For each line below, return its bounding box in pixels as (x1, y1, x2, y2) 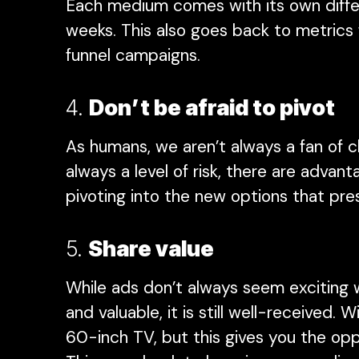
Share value (88, 235, 214, 262)
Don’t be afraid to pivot (89, 94, 335, 121)
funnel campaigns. (66, 43, 210, 67)
